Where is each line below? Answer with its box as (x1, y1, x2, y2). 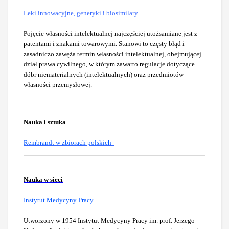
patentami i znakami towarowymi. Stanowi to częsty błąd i (24, 40, 185, 48)
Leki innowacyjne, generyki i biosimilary (24, 9, 138, 17)
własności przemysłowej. (24, 81, 92, 89)
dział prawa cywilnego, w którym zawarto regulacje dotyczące (24, 60, 195, 68)
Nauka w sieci (24, 176, 63, 184)
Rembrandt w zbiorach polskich (24, 139, 113, 147)
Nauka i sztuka (24, 118, 66, 126)
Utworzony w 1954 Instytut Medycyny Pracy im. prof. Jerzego (24, 217, 195, 225)
